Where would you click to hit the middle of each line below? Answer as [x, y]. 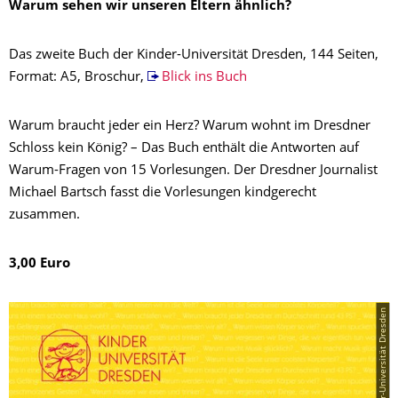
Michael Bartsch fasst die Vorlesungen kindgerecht [163, 194]
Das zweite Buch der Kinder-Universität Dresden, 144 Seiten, [194, 56]
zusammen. [44, 216]
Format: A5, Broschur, [78, 78]
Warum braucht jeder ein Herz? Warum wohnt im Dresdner [190, 127]
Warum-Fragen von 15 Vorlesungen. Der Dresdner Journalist [193, 171]
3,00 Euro [40, 265]
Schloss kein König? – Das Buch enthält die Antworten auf [184, 149]
